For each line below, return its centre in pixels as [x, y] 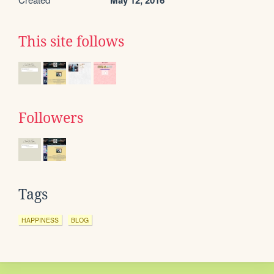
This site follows [71, 42]
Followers [51, 118]
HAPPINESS [40, 220]
